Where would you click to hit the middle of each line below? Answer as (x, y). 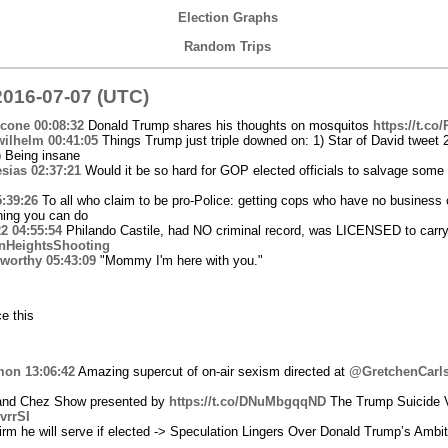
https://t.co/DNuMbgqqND (247, 401)
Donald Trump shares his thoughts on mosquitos (228, 125)
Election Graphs (227, 17)
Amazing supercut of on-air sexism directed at (211, 371)
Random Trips (227, 46)
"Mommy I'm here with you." (179, 260)
